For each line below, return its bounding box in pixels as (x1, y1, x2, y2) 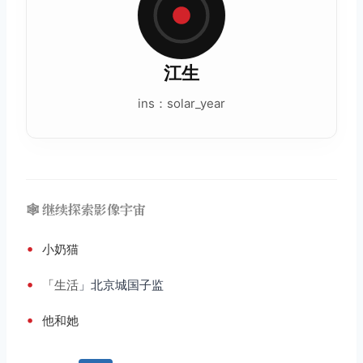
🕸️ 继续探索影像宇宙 (26, 200, 146, 220)
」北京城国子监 (79, 277, 164, 293)
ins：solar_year (138, 96, 225, 112)
